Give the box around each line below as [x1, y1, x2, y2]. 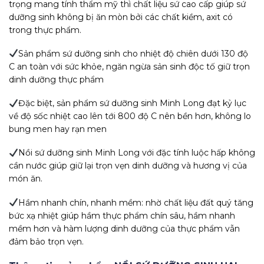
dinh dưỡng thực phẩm [9, 74, 104, 85]
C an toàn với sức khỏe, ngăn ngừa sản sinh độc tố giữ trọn [9, 61, 250, 72]
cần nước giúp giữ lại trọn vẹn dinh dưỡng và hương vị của [9, 160, 247, 171]
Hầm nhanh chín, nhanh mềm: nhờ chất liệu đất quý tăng [18, 197, 253, 208]
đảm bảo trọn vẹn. [9, 236, 84, 247]
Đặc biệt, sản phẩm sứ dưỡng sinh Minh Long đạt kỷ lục [18, 98, 246, 109]
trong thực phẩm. [9, 24, 81, 35]
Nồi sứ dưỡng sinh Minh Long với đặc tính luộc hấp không [18, 147, 255, 159]
